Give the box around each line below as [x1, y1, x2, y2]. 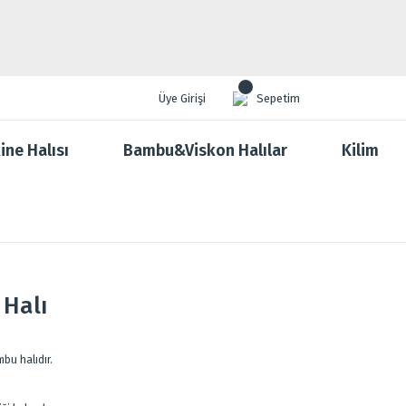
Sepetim [256, 91, 300, 105]
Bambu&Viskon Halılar [123, 140, 287, 160]
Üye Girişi [159, 91, 206, 105]
